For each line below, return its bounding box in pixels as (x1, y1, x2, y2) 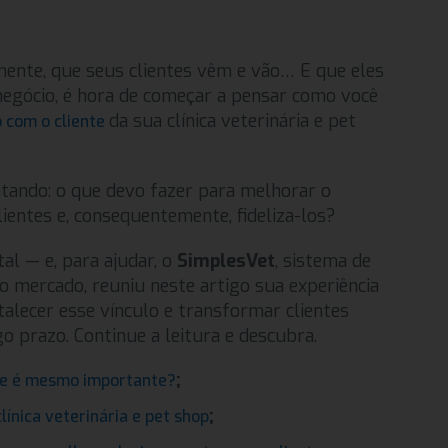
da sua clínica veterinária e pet (109, 109, 357, 133)
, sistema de (275, 249, 372, 273)
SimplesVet (177, 249, 276, 273)
